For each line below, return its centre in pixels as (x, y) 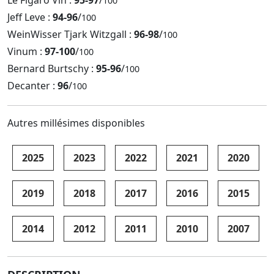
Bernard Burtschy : (52, 68)
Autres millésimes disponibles (76, 123)
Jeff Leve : (30, 17)
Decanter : (32, 85)
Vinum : (26, 51)
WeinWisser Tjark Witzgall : (71, 34)
